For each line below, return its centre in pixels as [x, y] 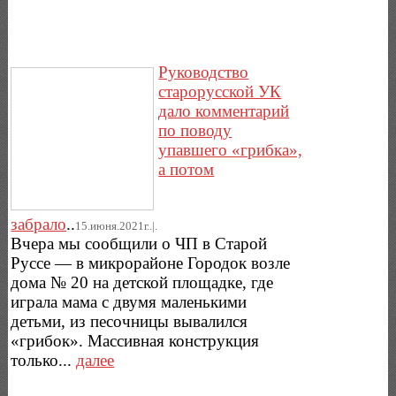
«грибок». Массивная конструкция [135, 340]
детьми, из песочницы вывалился [129, 321]
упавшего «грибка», [231, 149]
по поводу [195, 130]
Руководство [204, 72]
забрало [39, 224]
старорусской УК [220, 91]
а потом [187, 169]
